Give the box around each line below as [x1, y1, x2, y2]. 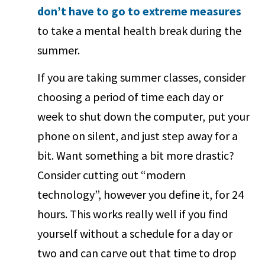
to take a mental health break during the [37, 23, 242, 38]
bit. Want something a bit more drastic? [37, 148, 235, 163]
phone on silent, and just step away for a [37, 128, 238, 144]
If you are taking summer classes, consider [37, 70, 246, 85]
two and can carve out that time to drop [37, 245, 237, 261]
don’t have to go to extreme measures [37, 4, 242, 19]
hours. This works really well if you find [37, 206, 228, 222]
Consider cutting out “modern [37, 167, 186, 183]
